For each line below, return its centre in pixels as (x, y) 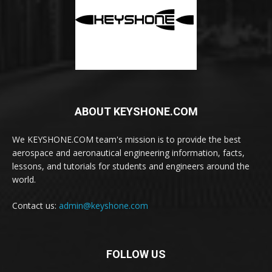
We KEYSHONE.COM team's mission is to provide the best (127, 140)
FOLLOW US (136, 254)
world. (24, 180)
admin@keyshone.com (104, 206)
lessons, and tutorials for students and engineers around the (131, 166)
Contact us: (36, 206)
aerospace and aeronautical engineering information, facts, (128, 153)
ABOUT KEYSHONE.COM (136, 112)
